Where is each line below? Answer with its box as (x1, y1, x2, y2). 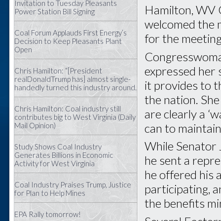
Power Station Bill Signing (14, 7, 95, 16)
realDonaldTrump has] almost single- (14, 74, 131, 83)
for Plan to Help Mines (14, 188, 85, 197)
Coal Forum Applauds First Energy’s (14, 28, 127, 37)
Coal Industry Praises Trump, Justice (14, 180, 131, 189)
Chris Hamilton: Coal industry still (14, 104, 121, 113)
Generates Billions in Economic (14, 150, 113, 159)
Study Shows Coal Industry (14, 142, 102, 151)
